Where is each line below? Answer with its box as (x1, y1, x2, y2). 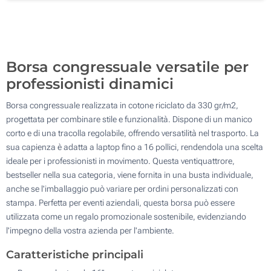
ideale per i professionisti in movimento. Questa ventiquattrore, (6, 155, 235, 166)
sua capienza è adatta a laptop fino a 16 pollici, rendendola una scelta (6, 142, 263, 152)
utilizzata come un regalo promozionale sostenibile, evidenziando (6, 211, 246, 221)
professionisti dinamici (6, 74, 174, 93)
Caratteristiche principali (6, 247, 143, 261)
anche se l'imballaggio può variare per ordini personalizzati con (6, 183, 238, 194)
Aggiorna (214, 32, 251, 42)
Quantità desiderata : (13, 33, 86, 42)
